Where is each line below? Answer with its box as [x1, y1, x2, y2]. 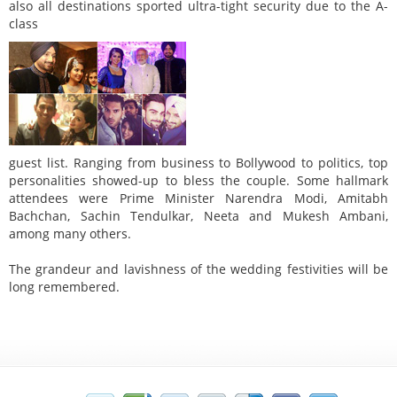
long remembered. [9, 278, 120, 296]
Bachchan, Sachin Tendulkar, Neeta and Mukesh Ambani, [9, 207, 388, 225]
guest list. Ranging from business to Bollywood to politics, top [9, 154, 388, 172]
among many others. [9, 225, 131, 243]
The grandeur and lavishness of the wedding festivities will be [9, 261, 388, 278]
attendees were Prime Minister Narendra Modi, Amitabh [9, 190, 388, 207]
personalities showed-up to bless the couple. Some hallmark [9, 172, 388, 190]
